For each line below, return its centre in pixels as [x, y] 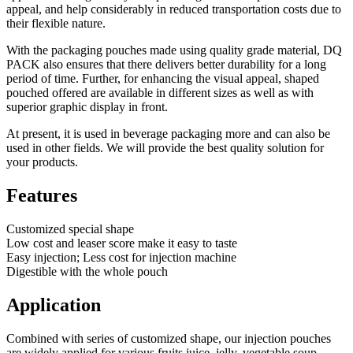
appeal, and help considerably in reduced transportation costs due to [174, 9]
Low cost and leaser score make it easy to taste [122, 243]
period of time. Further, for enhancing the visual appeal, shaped [163, 79]
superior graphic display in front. [87, 107]
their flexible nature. [56, 24]
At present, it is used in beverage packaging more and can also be [168, 134]
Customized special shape [70, 229]
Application [54, 305]
